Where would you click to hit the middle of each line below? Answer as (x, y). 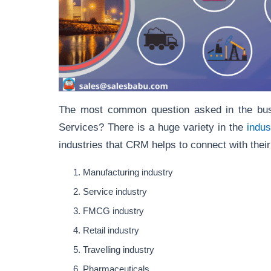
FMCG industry (115, 211)
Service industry (116, 192)
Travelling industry (120, 250)
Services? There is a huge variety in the (151, 127)
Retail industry (112, 231)
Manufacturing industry (129, 173)
